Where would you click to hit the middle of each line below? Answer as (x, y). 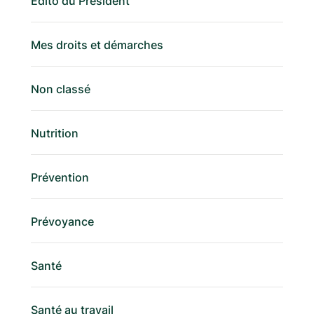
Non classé (61, 89)
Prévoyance (62, 222)
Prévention (60, 178)
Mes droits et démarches (97, 45)
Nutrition (55, 134)
